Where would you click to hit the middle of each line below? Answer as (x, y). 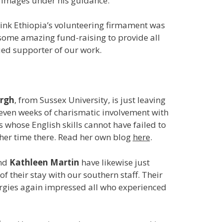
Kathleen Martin (44, 162)
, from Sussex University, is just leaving (90, 100)
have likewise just (114, 162)
